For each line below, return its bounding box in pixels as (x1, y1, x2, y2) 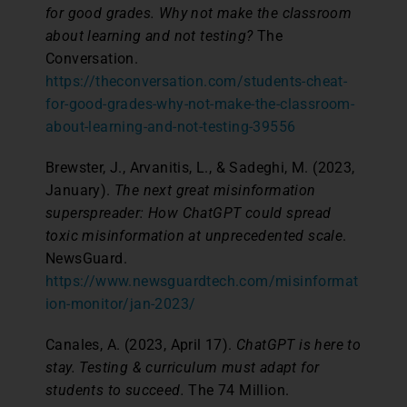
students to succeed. (45, 381, 184, 399)
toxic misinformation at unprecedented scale (45, 226, 343, 244)
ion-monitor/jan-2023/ (45, 294, 196, 313)
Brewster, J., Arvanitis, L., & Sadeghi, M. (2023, (45, 158, 355, 176)
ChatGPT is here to (236, 335, 362, 353)
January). (45, 181, 115, 199)
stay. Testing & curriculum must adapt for (45, 358, 320, 376)
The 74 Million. (184, 381, 290, 399)
